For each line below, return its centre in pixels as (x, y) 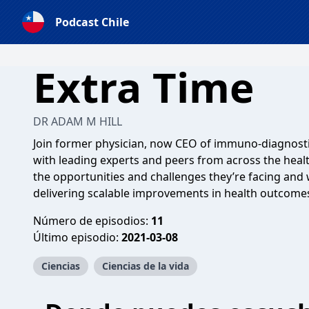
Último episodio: (77, 237)
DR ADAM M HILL (78, 121)
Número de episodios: (92, 221)
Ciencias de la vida (146, 266)
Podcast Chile (92, 22)
